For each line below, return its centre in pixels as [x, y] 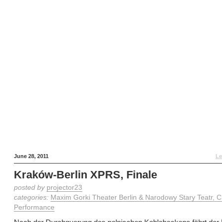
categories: [32, 197]
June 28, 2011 [31, 156]
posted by [30, 188]
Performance [34, 207]
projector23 [64, 188]
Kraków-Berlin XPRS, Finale [85, 175]
